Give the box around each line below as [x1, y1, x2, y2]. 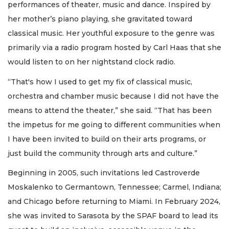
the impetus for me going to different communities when [8, 120, 220, 129]
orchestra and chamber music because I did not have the [8, 91, 219, 101]
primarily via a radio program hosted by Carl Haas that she [8, 43, 221, 53]
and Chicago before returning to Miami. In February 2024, [8, 197, 220, 207]
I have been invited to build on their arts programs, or [8, 134, 206, 144]
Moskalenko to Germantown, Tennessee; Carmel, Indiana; [8, 182, 221, 192]
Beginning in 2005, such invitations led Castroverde [8, 168, 200, 178]
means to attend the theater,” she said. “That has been [8, 105, 212, 115]
